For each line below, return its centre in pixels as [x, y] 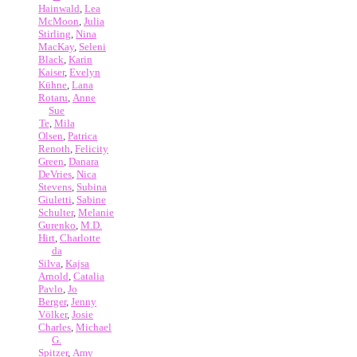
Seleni [92, 46]
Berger [52, 301]
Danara [84, 161]
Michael [94, 327]
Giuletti [55, 199]
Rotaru [53, 97]
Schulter [56, 212]
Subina [92, 186]
